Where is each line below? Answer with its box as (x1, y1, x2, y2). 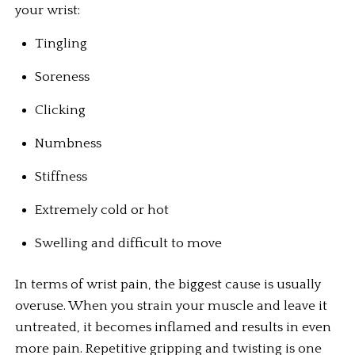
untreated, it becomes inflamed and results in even (15, 320, 332, 335)
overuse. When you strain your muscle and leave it (15, 299, 328, 314)
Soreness (35, 70, 90, 85)
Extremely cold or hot (35, 203, 170, 218)
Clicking (35, 103, 86, 118)
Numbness (35, 136, 102, 151)
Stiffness (35, 170, 88, 185)
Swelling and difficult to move (35, 236, 223, 251)
